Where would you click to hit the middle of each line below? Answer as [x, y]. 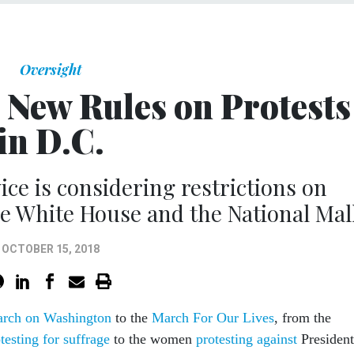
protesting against [247, 339]
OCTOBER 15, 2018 [51, 249]
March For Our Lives [213, 317]
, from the [303, 317]
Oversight [51, 69]
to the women [153, 339]
